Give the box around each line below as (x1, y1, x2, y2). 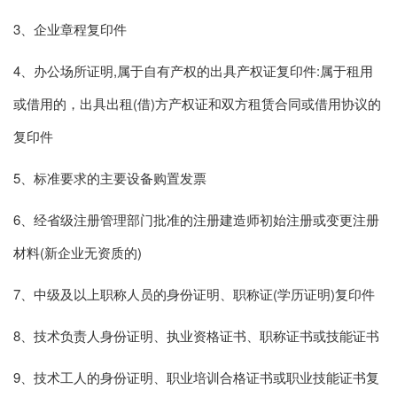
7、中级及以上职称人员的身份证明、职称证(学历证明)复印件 (13, 284, 375, 304)
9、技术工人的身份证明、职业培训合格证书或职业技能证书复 (13, 368, 379, 387)
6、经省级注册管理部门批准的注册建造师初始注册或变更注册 (13, 210, 379, 230)
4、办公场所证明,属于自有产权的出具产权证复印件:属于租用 (13, 61, 373, 81)
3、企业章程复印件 (13, 19, 127, 39)
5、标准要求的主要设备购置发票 (13, 168, 206, 188)
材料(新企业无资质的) (13, 243, 142, 262)
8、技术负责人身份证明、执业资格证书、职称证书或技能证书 (13, 326, 379, 346)
